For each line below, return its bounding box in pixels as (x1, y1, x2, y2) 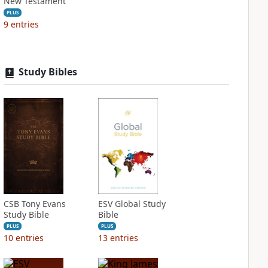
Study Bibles (18, 65, 77, 78)
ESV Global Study (98, 198, 166, 209)
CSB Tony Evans (3, 198, 66, 209)
